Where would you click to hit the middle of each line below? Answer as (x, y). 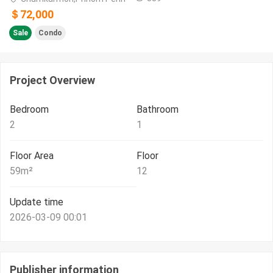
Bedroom (29, 110)
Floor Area (32, 156)
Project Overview (52, 80)
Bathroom (158, 110)
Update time (37, 202)
